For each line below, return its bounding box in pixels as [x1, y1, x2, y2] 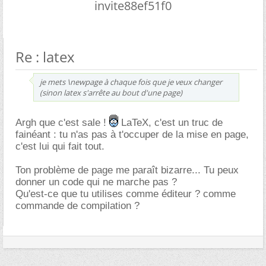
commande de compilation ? [15, 200, 140, 211]
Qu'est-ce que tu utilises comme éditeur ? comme [15, 188, 236, 199]
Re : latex [15, 47, 75, 66]
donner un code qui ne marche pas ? [15, 176, 177, 188]
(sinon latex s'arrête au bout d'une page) [40, 87, 182, 98]
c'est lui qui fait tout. [15, 141, 104, 152]
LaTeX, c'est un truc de [118, 117, 223, 128]
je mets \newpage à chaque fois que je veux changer [40, 77, 222, 87]
